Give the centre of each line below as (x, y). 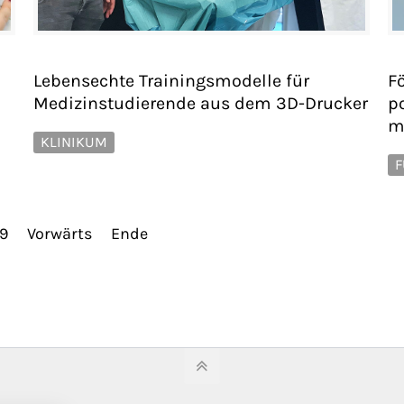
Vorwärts (60, 233)
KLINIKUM (74, 142)
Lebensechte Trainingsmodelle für (171, 80)
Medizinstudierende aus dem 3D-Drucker (201, 103)
